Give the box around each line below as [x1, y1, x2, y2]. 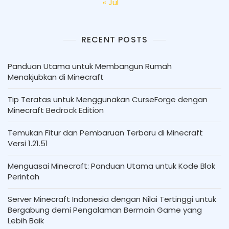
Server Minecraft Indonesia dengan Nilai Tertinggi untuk [8, 194, 216, 205]
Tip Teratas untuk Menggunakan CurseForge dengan [8, 94, 208, 105]
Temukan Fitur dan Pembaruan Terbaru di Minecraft [8, 127, 203, 139]
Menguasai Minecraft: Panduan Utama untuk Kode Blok [8, 161, 215, 172]
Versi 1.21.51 [8, 138, 48, 149]
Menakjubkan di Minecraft [8, 72, 104, 83]
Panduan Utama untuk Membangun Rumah [8, 61, 172, 72]
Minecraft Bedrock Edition [8, 105, 104, 116]
